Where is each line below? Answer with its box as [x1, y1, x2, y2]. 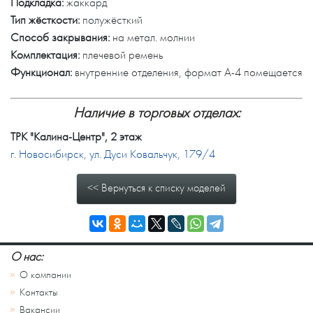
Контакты [20, 286, 58, 298]
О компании [20, 269, 71, 281]
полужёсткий [82, 13, 143, 27]
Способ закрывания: [10, 31, 110, 44]
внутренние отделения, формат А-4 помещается [75, 66, 303, 79]
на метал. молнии [112, 31, 195, 44]
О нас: [10, 250, 43, 264]
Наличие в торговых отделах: [73, 105, 240, 121]
